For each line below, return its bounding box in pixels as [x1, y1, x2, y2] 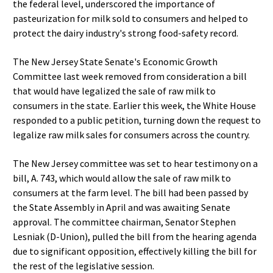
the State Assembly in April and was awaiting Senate [13, 201, 230, 213]
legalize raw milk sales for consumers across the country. [13, 129, 250, 141]
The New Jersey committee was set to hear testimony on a [13, 157, 258, 169]
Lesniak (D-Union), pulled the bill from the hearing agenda [13, 230, 257, 243]
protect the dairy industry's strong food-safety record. [13, 27, 238, 39]
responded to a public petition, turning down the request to [13, 114, 261, 126]
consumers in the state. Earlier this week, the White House [13, 99, 256, 112]
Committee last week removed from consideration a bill [13, 70, 247, 82]
